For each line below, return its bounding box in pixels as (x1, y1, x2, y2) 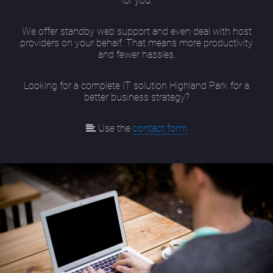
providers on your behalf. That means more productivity (20, 37, 253, 49)
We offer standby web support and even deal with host (21, 26, 252, 38)
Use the (96, 122, 133, 135)
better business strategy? (83, 91, 190, 104)
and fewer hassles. (97, 49, 175, 61)
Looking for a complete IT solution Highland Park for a (24, 80, 249, 92)
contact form (133, 122, 187, 135)
